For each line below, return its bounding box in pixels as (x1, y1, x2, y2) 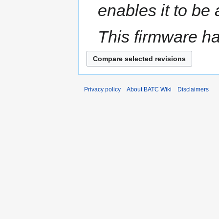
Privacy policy (84, 86, 121, 93)
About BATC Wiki (127, 86, 172, 93)
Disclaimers (177, 86, 209, 93)
